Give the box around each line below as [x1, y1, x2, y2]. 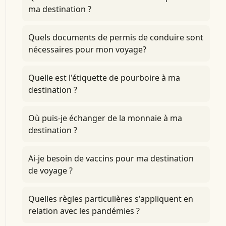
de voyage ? [28, 165, 73, 176]
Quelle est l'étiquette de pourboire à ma [28, 72, 180, 83]
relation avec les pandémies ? [28, 205, 140, 216]
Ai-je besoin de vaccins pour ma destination [28, 153, 194, 164]
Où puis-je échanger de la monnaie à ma [28, 112, 182, 124]
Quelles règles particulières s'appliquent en [28, 193, 193, 204]
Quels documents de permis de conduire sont [28, 32, 203, 43]
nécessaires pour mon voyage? [28, 44, 146, 55]
